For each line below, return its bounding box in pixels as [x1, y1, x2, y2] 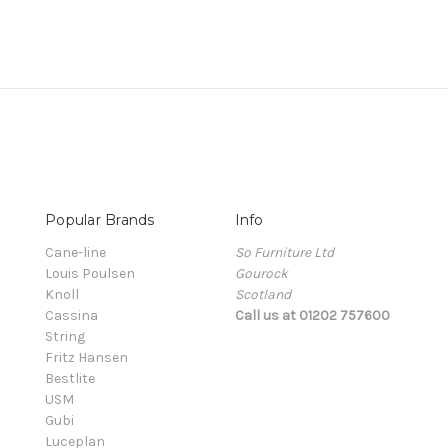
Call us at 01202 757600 [234, 307, 390, 325]
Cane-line [45, 244, 106, 262]
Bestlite [45, 370, 95, 388]
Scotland [234, 286, 291, 304]
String [45, 328, 85, 346]
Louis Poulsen [45, 265, 135, 283]
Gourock [234, 265, 288, 283]
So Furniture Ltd [234, 244, 334, 262]
